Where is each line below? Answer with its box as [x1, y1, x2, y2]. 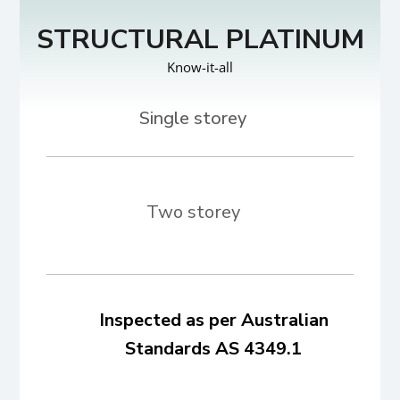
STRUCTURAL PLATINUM [36, 21, 364, 58]
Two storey [146, 199, 240, 224]
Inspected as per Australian [98, 308, 329, 333]
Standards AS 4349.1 [125, 337, 302, 362]
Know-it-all [167, 57, 233, 76]
